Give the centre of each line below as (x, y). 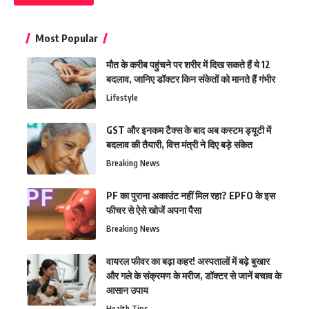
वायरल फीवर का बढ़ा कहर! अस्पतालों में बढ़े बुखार (188, 261)
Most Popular (67, 38)
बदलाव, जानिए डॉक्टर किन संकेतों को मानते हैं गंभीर (191, 79)
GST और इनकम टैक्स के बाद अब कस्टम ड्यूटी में (189, 130)
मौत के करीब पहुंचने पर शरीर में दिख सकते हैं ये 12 (188, 64)
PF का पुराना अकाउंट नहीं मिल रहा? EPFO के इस (191, 195)
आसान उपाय (127, 290)
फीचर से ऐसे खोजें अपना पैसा (154, 210)
